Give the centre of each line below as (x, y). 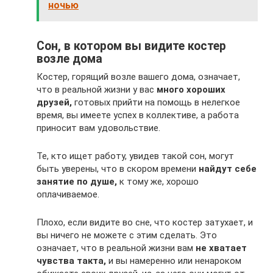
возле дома (69, 58)
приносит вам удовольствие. (98, 128)
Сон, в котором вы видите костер (131, 46)
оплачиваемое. (68, 195)
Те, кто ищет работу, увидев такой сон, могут (135, 156)
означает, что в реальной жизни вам (116, 248)
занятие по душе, (77, 182)
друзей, (54, 103)
